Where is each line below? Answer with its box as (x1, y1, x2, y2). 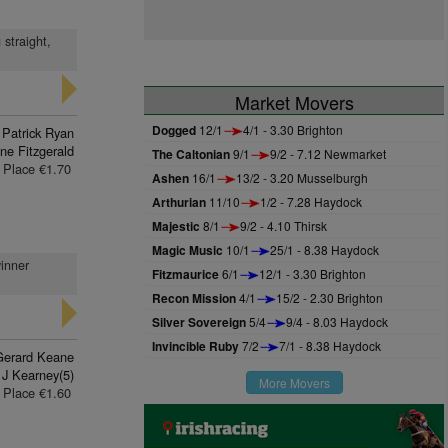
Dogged (152, 121, 196, 139)
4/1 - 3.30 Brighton (243, 121, 343, 138)
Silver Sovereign (152, 313, 246, 331)
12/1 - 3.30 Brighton (259, 265, 366, 282)
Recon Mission (152, 289, 236, 307)
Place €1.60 (2, 383, 71, 402)
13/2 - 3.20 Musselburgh (236, 169, 368, 186)
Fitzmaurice (152, 265, 219, 283)
